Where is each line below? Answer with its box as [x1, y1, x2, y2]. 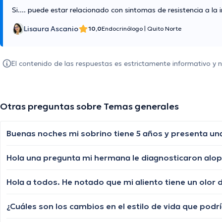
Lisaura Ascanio [24, 24, 78, 34]
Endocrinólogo [102, 25, 144, 33]
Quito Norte [147, 25, 181, 33]
